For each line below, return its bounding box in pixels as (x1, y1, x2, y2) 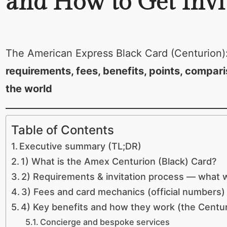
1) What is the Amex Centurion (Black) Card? (21, 156, 217, 167)
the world (5, 83, 52, 95)
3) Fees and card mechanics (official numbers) (21, 186, 225, 198)
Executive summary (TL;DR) (19, 141, 142, 152)
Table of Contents (11, 122, 114, 137)
